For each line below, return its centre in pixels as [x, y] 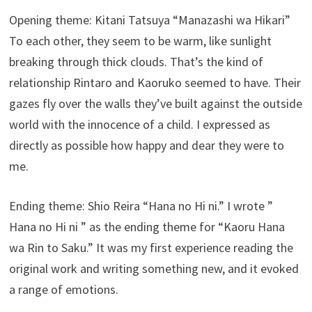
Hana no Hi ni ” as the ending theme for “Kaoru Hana [147, 227]
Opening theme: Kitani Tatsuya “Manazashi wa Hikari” [150, 20]
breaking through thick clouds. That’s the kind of [136, 62]
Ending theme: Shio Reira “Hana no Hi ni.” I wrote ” [141, 206]
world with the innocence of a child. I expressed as [140, 125]
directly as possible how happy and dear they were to [147, 146]
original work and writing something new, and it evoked [154, 269]
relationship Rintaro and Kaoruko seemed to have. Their [155, 83]
